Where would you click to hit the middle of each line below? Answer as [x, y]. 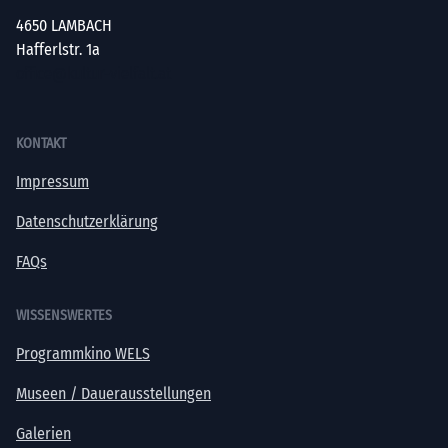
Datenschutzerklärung [87, 222]
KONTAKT [41, 144]
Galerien [43, 434]
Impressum [52, 182]
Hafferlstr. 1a [58, 50]
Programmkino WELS [83, 354]
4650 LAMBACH [64, 26]
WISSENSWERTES [64, 316]
